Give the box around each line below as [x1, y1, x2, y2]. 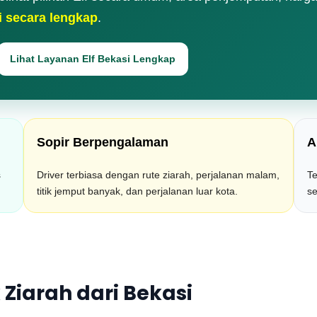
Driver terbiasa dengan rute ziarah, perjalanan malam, [36, 169, 279, 180]
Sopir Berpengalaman [36, 135, 168, 149]
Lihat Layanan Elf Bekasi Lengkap [10, 53, 175, 64]
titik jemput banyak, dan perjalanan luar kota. [36, 185, 238, 197]
